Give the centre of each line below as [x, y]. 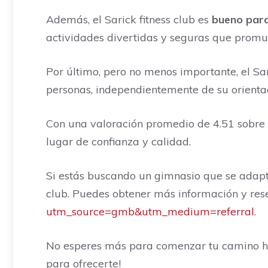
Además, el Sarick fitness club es [129, 19]
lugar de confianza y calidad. [118, 141]
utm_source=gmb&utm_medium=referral [150, 211]
